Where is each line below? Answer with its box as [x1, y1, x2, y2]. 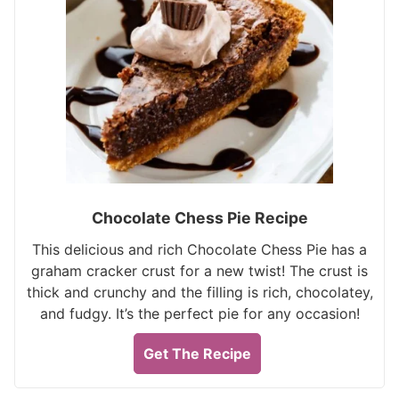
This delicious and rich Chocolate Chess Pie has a [32, 240, 367, 258]
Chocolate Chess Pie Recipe [91, 208, 308, 227]
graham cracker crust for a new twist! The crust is [31, 262, 368, 280]
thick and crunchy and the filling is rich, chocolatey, [26, 283, 373, 301]
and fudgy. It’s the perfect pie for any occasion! [39, 305, 360, 322]
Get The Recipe [143, 345, 251, 362]
